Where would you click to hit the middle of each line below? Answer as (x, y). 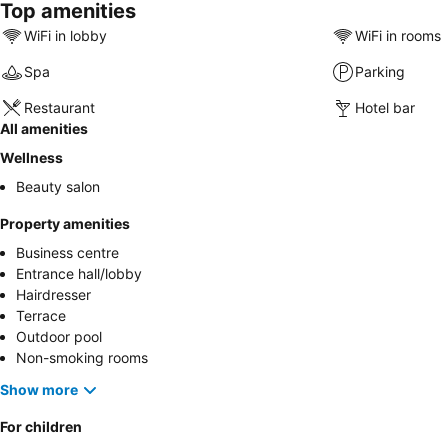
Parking (379, 72)
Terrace (41, 315)
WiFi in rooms (397, 36)
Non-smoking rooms (82, 357)
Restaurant (59, 108)
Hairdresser (53, 294)
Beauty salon (58, 186)
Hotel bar (384, 108)
